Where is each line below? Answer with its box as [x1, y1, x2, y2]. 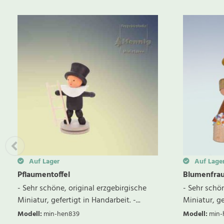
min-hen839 [43, 208, 79, 220]
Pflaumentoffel [17, 168, 70, 182]
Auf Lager [27, 156, 59, 168]
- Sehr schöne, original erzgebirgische [17, 182, 146, 195]
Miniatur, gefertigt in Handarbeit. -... [17, 194, 140, 207]
